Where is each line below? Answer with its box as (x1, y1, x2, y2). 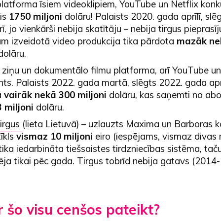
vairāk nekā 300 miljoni (3, 88, 107, 101)
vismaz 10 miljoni (16, 130, 93, 143)
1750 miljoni (8, 10, 62, 22)
